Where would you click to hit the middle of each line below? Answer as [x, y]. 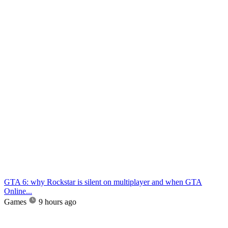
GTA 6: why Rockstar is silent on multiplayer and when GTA [103, 182]
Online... [18, 191]
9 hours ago [58, 202]
